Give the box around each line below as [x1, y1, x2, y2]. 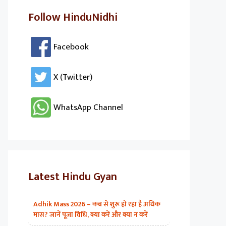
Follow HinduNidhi [28, 8, 118, 27]
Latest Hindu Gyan [28, 167, 117, 186]
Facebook [53, 40, 89, 54]
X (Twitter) [53, 70, 92, 84]
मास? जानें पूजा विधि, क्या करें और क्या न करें [33, 209, 148, 220]
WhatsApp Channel [53, 100, 123, 115]
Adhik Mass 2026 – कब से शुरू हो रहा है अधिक [33, 198, 160, 210]
